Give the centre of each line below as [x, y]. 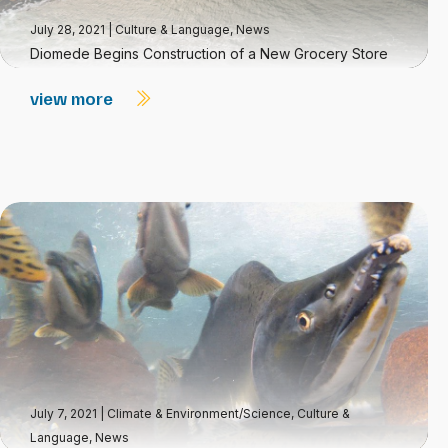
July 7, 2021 [65, 413]
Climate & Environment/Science [199, 413]
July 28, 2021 [69, 29]
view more [73, 98]
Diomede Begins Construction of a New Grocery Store [209, 53]
